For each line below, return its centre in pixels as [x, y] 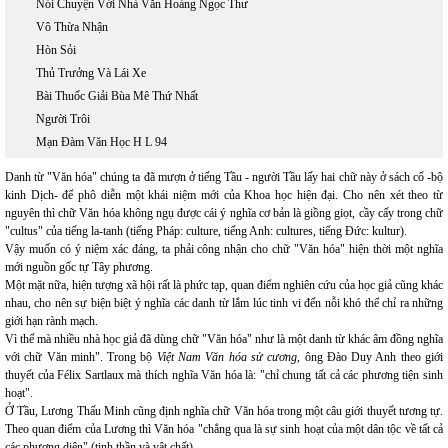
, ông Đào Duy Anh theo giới [370, 357]
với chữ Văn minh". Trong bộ [81, 357]
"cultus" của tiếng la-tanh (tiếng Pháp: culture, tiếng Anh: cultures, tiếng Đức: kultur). [206, 231]
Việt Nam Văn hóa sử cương [227, 357]
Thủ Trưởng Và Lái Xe [91, 73]
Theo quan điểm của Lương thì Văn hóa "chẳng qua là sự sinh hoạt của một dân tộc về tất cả [224, 429]
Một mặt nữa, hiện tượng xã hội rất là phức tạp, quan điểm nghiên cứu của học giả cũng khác [224, 285]
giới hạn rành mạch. [51, 321]
